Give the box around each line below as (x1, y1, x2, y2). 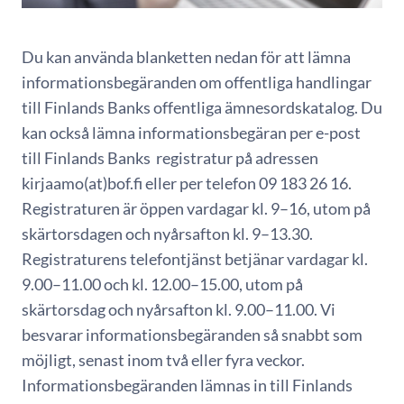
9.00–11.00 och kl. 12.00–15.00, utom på (22, 274, 303, 294)
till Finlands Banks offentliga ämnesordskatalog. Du (22, 97, 382, 117)
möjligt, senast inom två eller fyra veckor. (22, 350, 305, 370)
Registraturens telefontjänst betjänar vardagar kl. (22, 249, 368, 269)
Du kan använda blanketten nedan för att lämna (22, 47, 351, 67)
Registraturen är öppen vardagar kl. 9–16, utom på (22, 198, 371, 218)
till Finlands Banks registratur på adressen (22, 148, 318, 168)
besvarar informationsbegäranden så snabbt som (22, 325, 363, 344)
